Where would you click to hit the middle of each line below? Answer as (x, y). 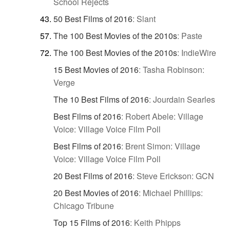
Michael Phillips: (173, 193)
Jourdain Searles (184, 99)
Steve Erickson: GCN (175, 176)
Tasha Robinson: (174, 69)
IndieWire (199, 52)
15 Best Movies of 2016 (96, 69)
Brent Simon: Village (163, 146)
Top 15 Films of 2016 (92, 222)
